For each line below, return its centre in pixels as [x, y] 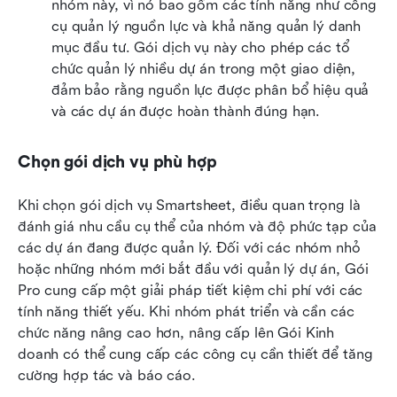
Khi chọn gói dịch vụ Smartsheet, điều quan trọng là [189, 206]
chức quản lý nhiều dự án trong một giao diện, [204, 69]
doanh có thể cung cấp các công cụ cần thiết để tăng [195, 354]
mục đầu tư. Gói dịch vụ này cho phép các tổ [201, 48]
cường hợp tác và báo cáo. [107, 376]
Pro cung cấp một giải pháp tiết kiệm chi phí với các [191, 291]
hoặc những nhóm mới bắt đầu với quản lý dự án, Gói [193, 269]
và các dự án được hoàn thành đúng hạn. [186, 112]
